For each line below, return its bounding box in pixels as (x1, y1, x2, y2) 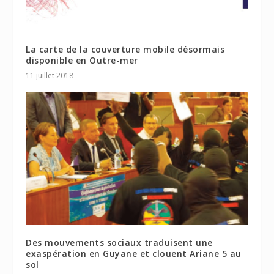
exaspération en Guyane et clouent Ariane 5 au (26, 247, 242, 259)
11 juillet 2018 (26, 70, 74, 81)
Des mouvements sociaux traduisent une (26, 236, 213, 248)
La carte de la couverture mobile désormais (26, 43, 225, 55)
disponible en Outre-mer (26, 54, 138, 66)
